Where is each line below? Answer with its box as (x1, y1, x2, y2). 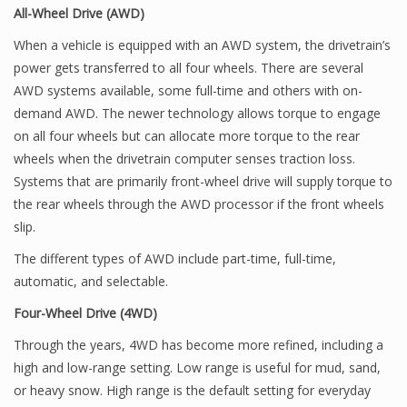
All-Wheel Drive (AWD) (14, 5, 144, 22)
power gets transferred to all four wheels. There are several (14, 59, 363, 76)
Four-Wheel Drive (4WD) (14, 304, 157, 322)
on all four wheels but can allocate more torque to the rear (14, 127, 360, 144)
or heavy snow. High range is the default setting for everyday (14, 382, 371, 399)
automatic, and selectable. (14, 273, 168, 290)
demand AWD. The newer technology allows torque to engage (14, 104, 381, 122)
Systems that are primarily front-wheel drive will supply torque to (14, 173, 392, 190)
